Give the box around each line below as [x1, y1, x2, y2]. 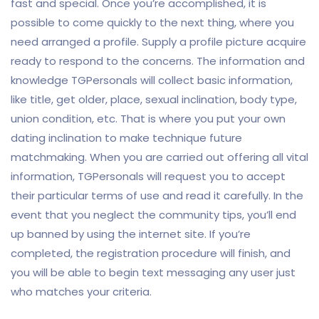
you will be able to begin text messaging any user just [11, 265, 296, 280]
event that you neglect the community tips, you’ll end [11, 207, 296, 222]
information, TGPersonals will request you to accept [11, 169, 286, 184]
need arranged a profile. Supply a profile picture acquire [11, 34, 306, 49]
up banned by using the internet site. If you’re [11, 226, 251, 241]
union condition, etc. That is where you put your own [11, 111, 286, 126]
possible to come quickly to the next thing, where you [11, 15, 294, 30]
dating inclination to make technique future [11, 130, 242, 145]
